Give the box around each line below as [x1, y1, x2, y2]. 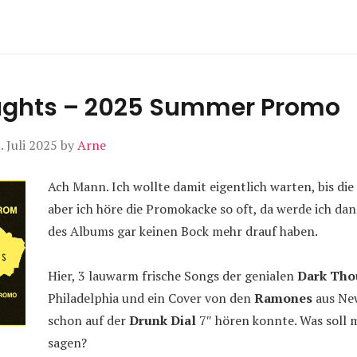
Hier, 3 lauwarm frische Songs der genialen [48, 267, 297, 284]
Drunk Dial [129, 312, 196, 329]
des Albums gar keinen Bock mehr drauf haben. [48, 222, 318, 240]
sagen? [48, 334, 87, 351]
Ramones [254, 289, 312, 307]
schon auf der [48, 312, 129, 329]
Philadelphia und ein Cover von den [48, 289, 254, 307]
